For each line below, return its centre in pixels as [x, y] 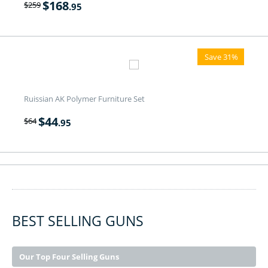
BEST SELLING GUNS [78, 220]
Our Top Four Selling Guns [69, 256]
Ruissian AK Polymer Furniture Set [84, 98]
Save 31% [221, 57]
